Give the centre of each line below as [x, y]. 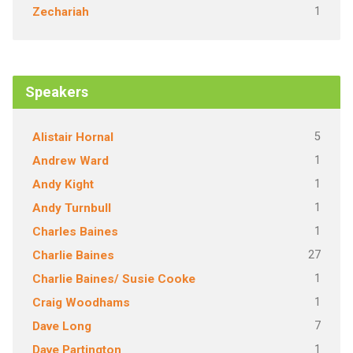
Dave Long [61, 326]
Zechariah [60, 12]
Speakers [56, 92]
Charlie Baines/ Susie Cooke [113, 279]
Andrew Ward [70, 161]
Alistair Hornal [72, 137]
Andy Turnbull [71, 208]
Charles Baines [75, 232]
